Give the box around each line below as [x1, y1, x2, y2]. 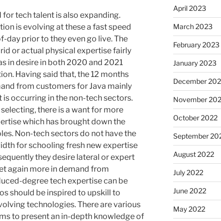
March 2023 [173, 22, 213, 31]
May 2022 [173, 205, 205, 214]
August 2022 [173, 150, 214, 159]
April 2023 [173, 4, 206, 13]
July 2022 [173, 168, 203, 177]
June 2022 [173, 186, 206, 195]
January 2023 [173, 59, 217, 68]
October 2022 [173, 113, 218, 122]
